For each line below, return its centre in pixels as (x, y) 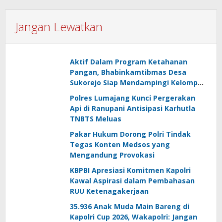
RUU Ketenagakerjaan (109, 191)
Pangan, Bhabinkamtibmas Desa (128, 72)
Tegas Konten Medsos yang (120, 144)
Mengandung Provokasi (112, 155)
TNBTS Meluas (96, 118)
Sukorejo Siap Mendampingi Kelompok (138, 82)
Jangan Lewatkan (59, 26)
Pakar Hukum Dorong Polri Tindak (130, 134)
